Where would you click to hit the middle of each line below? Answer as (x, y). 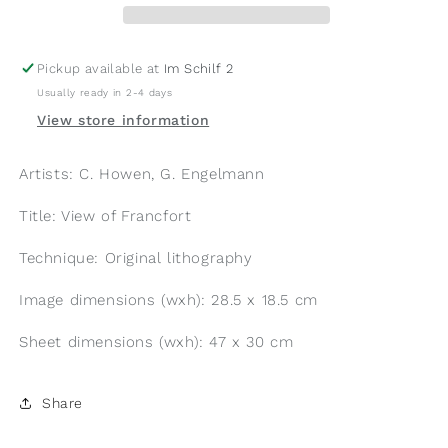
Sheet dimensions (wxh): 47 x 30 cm (156, 342)
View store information (123, 120)
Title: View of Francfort (105, 216)
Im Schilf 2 (199, 68)
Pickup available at (101, 68)
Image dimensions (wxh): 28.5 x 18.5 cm (168, 300)
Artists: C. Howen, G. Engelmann (142, 174)
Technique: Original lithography (136, 258)
